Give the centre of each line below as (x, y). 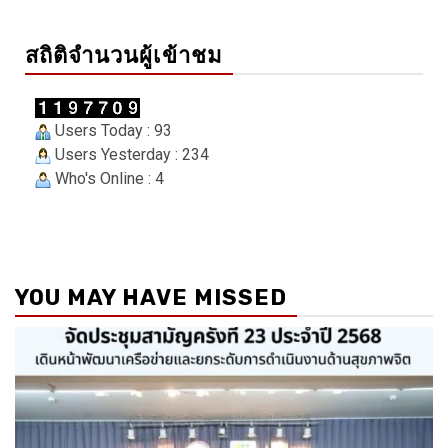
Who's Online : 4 (107, 179)
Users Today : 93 (111, 131)
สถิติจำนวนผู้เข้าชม (124, 56)
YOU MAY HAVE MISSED (151, 298)
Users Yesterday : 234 (130, 155)
